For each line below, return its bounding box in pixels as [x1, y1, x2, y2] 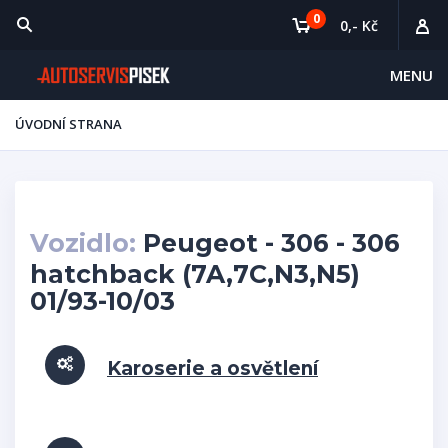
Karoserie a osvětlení [107, 357, 318, 380]
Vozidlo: [30, 228, 136, 258]
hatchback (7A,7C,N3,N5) [30, 259, 360, 289]
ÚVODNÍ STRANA [15, 115, 122, 133]
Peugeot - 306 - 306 [136, 228, 400, 258]
